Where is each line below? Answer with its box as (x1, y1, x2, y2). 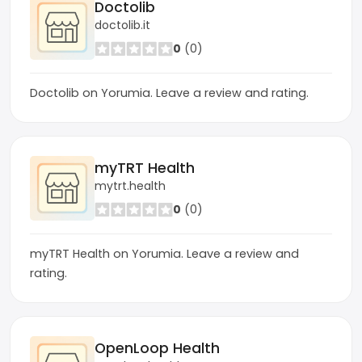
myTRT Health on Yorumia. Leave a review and (30, 246, 299, 262)
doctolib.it (95, 16, 150, 33)
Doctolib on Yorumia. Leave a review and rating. (30, 85, 309, 101)
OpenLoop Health (95, 338, 220, 358)
